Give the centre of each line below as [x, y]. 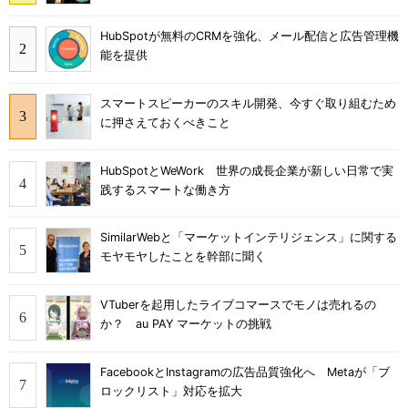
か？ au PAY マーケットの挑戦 [186, 324]
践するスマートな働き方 [165, 189]
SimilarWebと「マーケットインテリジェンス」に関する [249, 238]
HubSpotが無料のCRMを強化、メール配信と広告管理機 [250, 36]
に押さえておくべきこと [165, 122]
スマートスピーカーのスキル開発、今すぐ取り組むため [248, 103]
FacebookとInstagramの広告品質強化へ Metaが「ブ [245, 372]
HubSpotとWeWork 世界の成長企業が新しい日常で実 [247, 170]
